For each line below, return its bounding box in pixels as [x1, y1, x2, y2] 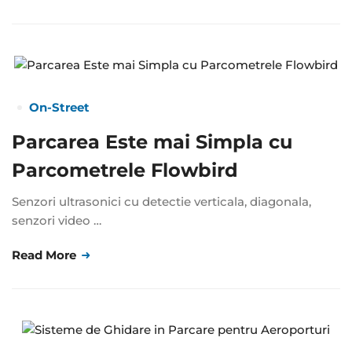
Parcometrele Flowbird [12, 159, 238, 182]
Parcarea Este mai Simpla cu [12, 130, 292, 154]
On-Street [29, 100, 90, 115]
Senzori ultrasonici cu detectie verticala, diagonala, [12, 194, 311, 210]
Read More [12, 247, 79, 263]
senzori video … [12, 213, 101, 229]
